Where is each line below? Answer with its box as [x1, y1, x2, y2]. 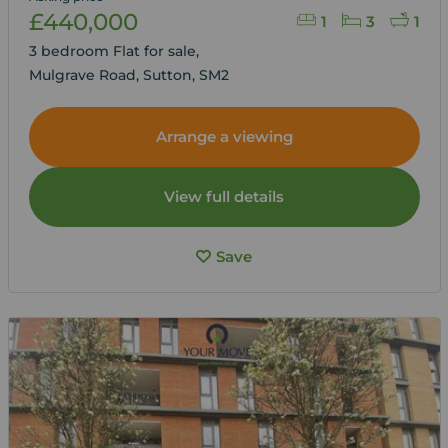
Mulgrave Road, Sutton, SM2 [28, 65, 229, 84]
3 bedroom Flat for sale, [28, 41, 203, 60]
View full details [164, 186, 284, 206]
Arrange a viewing [155, 126, 293, 146]
